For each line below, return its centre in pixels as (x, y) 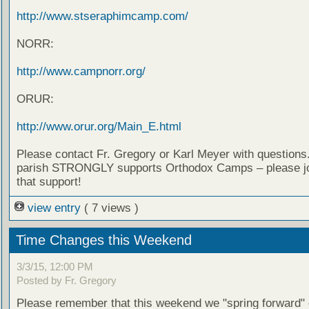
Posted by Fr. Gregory (66, 280)
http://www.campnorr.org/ (81, 72)
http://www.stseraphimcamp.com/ (102, 17)
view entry (54, 208)
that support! (49, 182)
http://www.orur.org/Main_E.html (99, 127)
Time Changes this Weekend (103, 240)
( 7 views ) (111, 208)
